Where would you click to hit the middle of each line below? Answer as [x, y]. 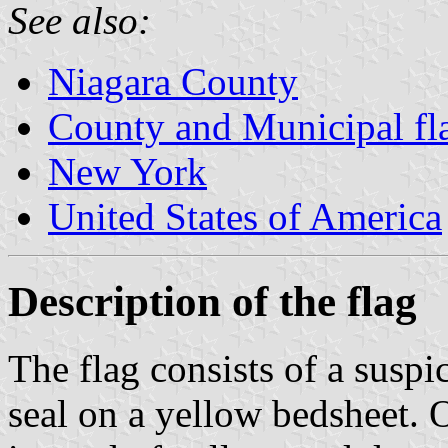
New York [127, 171]
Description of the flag [212, 301]
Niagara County [173, 81]
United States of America [245, 216]
